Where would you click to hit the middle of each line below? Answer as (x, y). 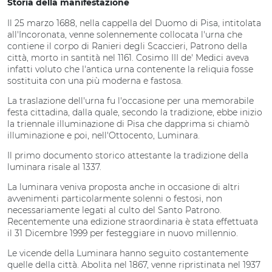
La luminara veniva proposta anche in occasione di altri (124, 187)
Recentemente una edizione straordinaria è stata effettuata (133, 222)
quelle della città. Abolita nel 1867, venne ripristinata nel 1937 (134, 265)
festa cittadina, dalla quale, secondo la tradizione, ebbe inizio (135, 112)
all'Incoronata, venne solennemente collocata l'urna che (125, 35)
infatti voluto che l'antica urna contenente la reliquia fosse (130, 69)
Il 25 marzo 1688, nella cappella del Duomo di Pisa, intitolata (134, 23)
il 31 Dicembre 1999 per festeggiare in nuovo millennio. (123, 233)
